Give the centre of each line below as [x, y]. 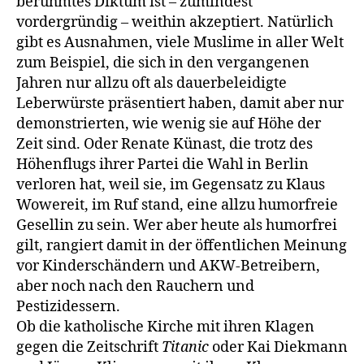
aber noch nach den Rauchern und [135, 286]
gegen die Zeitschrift [89, 347]
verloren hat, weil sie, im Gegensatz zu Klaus [171, 184]
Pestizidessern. [68, 306]
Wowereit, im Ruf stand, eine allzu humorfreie [177, 205]
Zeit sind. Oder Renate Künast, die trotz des [165, 144]
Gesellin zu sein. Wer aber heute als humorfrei [177, 225]
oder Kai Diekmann [278, 347]
